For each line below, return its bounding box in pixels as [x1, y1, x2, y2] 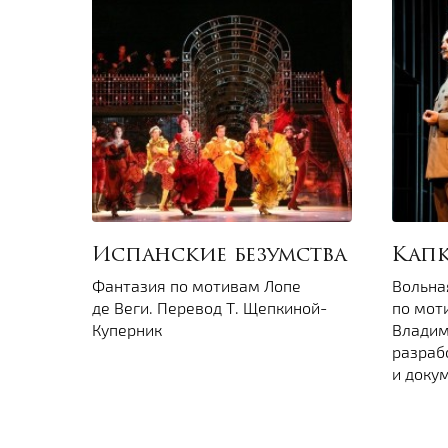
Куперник [92, 320, 162, 340]
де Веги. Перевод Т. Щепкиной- [92, 298, 327, 318]
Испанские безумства [92, 246, 346, 267]
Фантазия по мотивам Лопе [92, 276, 301, 296]
